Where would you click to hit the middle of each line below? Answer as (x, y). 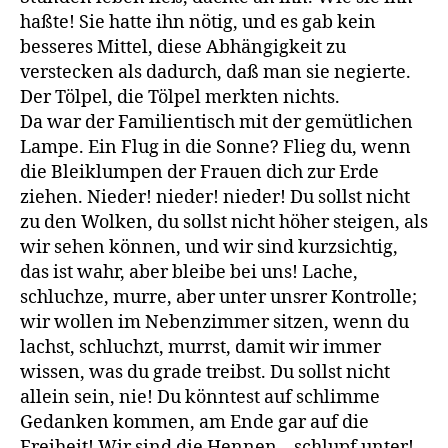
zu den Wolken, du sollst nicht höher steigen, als (224, 222)
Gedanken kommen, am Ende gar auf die (194, 422)
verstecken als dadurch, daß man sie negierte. (215, 72)
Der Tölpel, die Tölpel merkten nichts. (180, 97)
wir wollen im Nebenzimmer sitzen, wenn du (214, 322)
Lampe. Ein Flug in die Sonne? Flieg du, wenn (215, 147)
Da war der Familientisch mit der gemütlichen (216, 122)
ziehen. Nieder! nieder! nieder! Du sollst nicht (215, 197)
